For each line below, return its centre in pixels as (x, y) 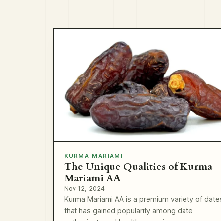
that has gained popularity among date (128, 211)
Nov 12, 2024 (84, 189)
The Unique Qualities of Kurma (138, 167)
